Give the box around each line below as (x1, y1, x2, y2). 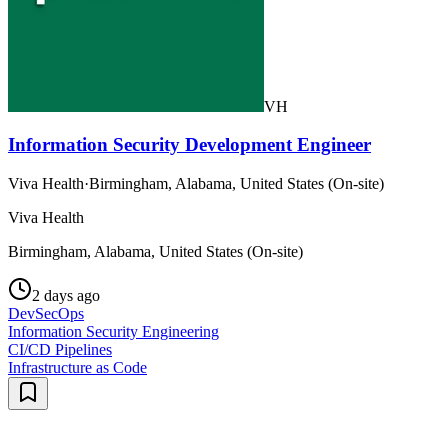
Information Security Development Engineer (8, 134, 371, 156)
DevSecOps (8, 304, 84, 322)
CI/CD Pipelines (8, 340, 112, 358)
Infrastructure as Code (8, 358, 147, 376)
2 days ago (32, 286, 100, 304)
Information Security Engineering (8, 322, 219, 340)
